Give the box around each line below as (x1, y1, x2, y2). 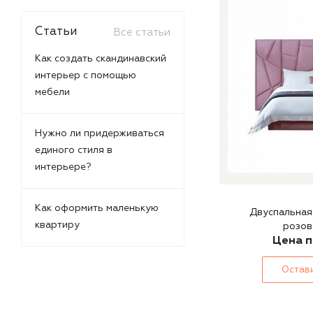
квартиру (35, 219, 80, 231)
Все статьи (113, 26, 170, 39)
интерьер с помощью (35, 69, 136, 81)
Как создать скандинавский (35, 52, 166, 64)
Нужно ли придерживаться (35, 127, 164, 139)
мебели (35, 86, 70, 98)
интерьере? (35, 161, 92, 173)
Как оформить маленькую (35, 202, 159, 214)
